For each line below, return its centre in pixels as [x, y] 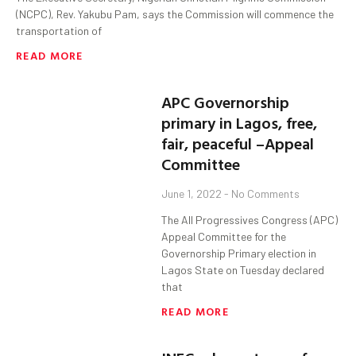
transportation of [59, 31]
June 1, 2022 [193, 194]
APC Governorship [226, 102]
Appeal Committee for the [224, 237]
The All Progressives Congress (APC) [250, 220]
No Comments [265, 194]
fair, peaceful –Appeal [238, 143]
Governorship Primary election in [239, 253]
